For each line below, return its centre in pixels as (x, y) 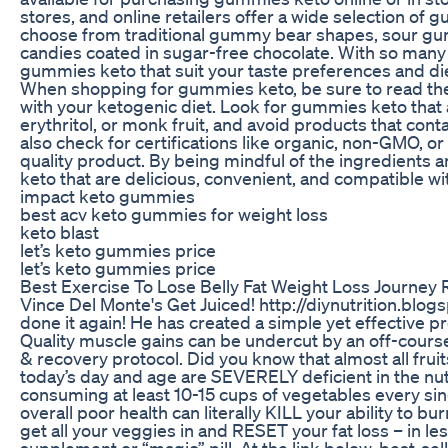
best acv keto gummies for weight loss (174, 213)
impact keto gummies (107, 195)
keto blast (59, 231)
